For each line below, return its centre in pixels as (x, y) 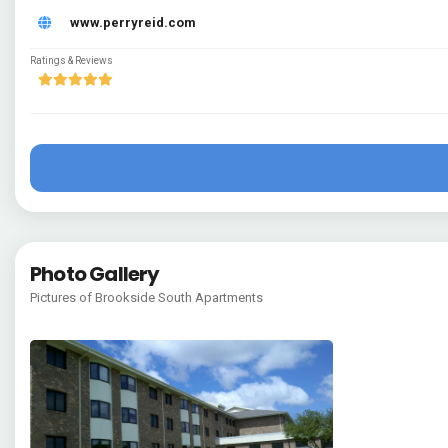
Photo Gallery (95, 274)
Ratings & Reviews (71, 60)
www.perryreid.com (133, 22)
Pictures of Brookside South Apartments (146, 297)
